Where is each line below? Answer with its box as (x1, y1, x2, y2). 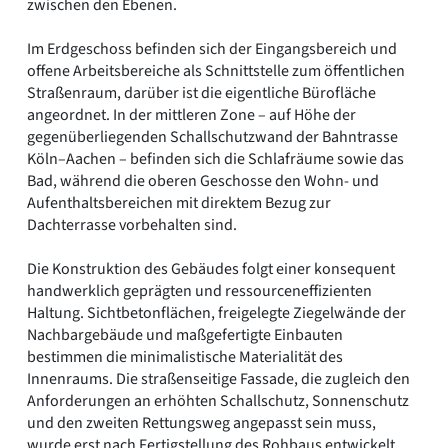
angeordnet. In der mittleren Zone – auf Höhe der (27, 103, 356, 126)
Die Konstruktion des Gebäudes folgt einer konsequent (27, 257, 395, 280)
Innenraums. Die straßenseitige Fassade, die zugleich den (27, 367, 410, 390)
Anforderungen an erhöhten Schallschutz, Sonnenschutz (27, 389, 409, 412)
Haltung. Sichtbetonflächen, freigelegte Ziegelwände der (27, 301, 406, 324)
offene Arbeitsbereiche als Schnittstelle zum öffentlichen (27, 59, 405, 82)
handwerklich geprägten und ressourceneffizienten (27, 279, 372, 302)
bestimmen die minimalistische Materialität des (27, 345, 343, 368)
